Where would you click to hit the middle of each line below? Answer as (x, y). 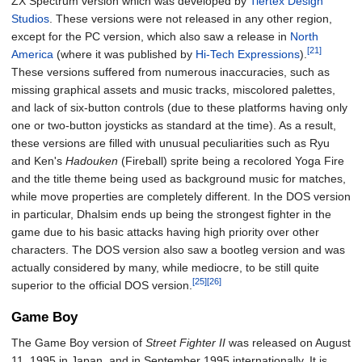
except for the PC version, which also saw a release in (151, 37)
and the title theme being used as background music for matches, (179, 179)
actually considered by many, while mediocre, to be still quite (165, 268)
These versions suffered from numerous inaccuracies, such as (170, 72)
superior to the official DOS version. (102, 286)
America (32, 55)
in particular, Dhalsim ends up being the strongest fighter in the (171, 215)
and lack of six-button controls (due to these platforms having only (179, 108)
